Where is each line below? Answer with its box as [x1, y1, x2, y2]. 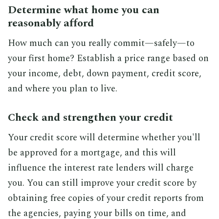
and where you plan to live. [8, 81, 117, 96]
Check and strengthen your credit [8, 109, 173, 126]
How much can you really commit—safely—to [8, 36, 195, 50]
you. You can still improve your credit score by [8, 175, 197, 190]
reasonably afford [8, 15, 94, 31]
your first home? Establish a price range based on [8, 51, 209, 66]
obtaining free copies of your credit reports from [8, 191, 204, 205]
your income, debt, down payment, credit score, [8, 66, 201, 81]
